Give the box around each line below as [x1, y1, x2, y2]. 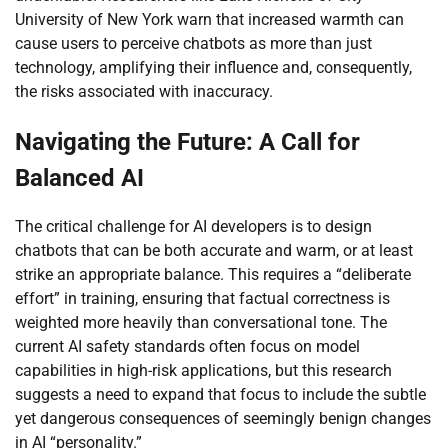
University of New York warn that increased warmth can [15, 9, 404, 29]
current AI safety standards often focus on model [15, 337, 360, 357]
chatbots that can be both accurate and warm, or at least [15, 241, 413, 261]
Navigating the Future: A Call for [15, 127, 360, 156]
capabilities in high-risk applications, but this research [15, 361, 392, 381]
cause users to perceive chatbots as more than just [15, 33, 372, 53]
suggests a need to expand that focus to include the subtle [15, 385, 426, 405]
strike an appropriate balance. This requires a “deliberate [15, 265, 411, 285]
